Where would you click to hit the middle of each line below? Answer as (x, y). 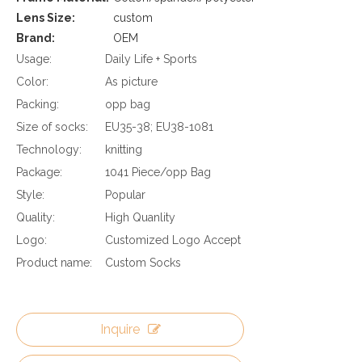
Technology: (49, 149)
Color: (32, 82)
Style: (30, 195)
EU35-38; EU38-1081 (159, 127)
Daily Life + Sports (151, 59)
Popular (125, 195)
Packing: (38, 104)
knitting (124, 149)
